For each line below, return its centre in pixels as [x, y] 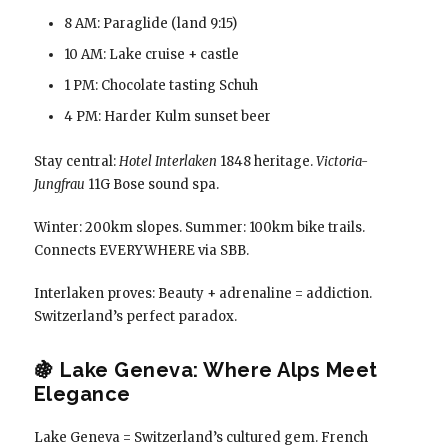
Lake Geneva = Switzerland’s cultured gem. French [200, 437]
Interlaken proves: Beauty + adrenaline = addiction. [202, 293]
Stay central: [76, 161]
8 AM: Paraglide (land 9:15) [150, 23]
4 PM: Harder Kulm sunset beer [167, 116]
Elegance [82, 394]
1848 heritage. [266, 161]
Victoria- [341, 161]
